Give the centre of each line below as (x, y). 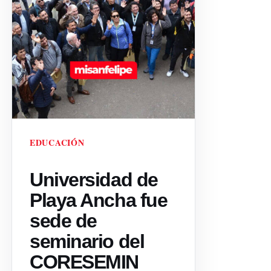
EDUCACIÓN (57, 142)
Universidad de (94, 180)
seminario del (87, 241)
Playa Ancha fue (99, 200)
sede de (63, 221)
